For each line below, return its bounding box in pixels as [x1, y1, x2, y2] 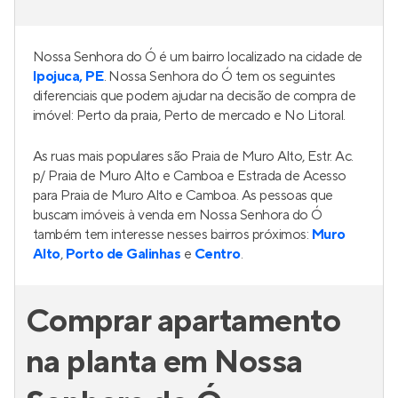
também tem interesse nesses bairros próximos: [33, 226, 312, 243]
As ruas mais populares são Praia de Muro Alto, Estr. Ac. [33, 147, 354, 165]
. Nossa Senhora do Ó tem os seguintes [103, 68, 336, 85]
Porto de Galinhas [66, 245, 181, 263]
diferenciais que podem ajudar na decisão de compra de [33, 87, 356, 105]
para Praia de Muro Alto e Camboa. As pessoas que [33, 187, 333, 204]
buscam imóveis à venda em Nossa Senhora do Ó [33, 206, 322, 224]
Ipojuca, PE [33, 68, 104, 85]
